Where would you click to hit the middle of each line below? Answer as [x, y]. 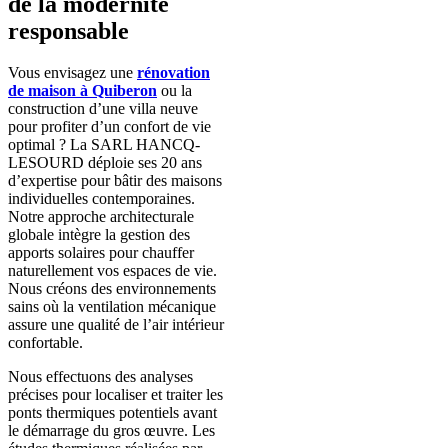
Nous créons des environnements [112, 289]
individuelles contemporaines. [101, 199]
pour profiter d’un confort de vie [109, 127]
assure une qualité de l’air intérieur [116, 325]
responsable [68, 30]
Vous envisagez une [72, 73]
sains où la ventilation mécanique [112, 307]
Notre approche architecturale [101, 217]
